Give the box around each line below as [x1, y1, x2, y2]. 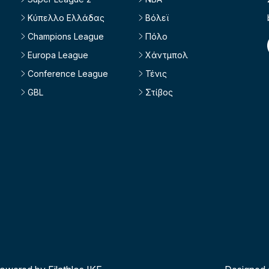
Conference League [27, 68, 108, 79]
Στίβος [145, 86, 173, 97]
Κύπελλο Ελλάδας [27, 12, 104, 23]
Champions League [27, 31, 104, 41]
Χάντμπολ [145, 49, 188, 60]
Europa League [27, 49, 88, 60]
